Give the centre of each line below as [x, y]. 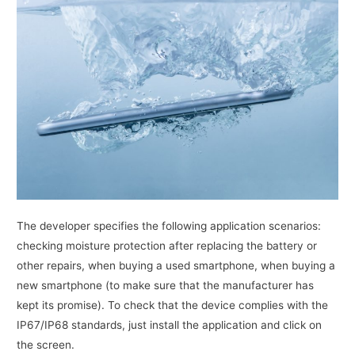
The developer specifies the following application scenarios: [169, 226]
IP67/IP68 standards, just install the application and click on [170, 325]
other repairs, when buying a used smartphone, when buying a [176, 266]
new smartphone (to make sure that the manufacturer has [166, 286]
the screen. [46, 345]
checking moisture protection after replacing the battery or [167, 246]
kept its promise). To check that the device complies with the [173, 305]
